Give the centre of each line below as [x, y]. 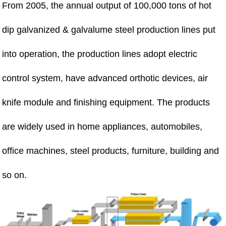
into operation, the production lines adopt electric [100, 54]
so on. [15, 175]
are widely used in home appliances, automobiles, [102, 126]
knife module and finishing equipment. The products [106, 102]
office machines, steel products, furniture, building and [111, 151]
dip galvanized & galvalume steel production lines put [109, 30]
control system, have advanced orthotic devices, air [105, 78]
